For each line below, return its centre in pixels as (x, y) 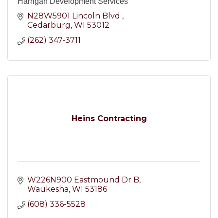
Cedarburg (49, 25)
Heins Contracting (109, 119)
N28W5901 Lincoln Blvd (75, 16)
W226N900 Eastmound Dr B (83, 180)
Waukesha (48, 189)
